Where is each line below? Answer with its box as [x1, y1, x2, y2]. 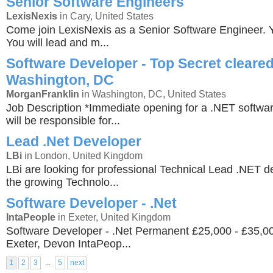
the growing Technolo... [6, 176, 119, 188]
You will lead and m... [6, 37, 109, 49]
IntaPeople [6, 211, 55, 222]
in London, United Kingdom [22, 150, 143, 161]
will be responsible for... [6, 115, 120, 127]
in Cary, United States [57, 10, 154, 21]
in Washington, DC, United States [79, 88, 226, 99]
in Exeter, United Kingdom [55, 211, 171, 222]
